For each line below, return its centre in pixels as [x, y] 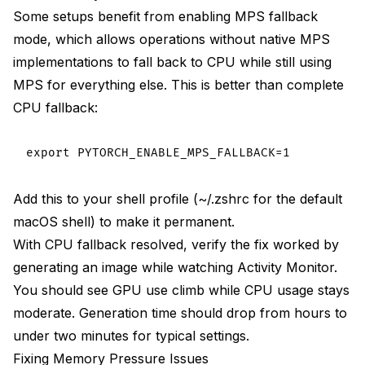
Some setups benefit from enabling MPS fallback [165, 16]
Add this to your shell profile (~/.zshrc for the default [178, 198]
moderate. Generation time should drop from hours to [180, 312]
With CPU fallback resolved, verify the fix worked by [176, 244]
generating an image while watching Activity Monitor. [175, 267]
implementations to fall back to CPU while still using [172, 62]
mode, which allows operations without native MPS [172, 39]
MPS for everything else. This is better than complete [178, 84]
